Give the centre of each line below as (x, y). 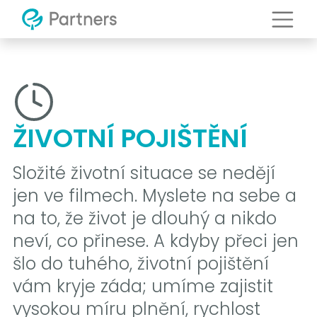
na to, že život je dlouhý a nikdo (144, 218)
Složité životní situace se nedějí (144, 173)
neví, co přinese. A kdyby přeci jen (155, 241)
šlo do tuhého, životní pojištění (140, 263)
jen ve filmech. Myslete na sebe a (154, 195)
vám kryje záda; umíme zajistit (143, 286)
